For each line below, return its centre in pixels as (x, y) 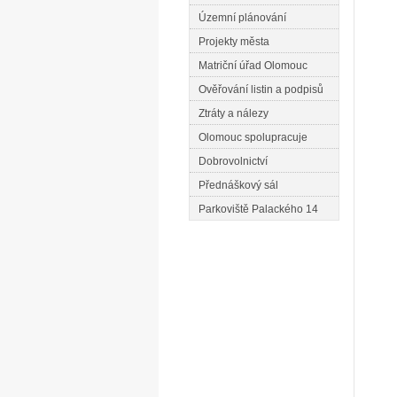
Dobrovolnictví (233, 161)
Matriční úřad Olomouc (253, 66)
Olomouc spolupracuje (253, 137)
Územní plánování (242, 18)
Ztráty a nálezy (234, 113)
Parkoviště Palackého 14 (258, 209)
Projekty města (234, 42)
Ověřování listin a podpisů (261, 90)
